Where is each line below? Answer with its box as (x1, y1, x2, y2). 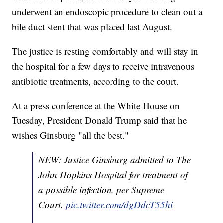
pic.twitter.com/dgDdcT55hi (66, 198, 173, 211)
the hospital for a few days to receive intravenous (12, 60, 195, 73)
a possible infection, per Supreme (38, 183, 165, 196)
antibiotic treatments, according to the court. (12, 75, 179, 88)
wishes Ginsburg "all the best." (12, 129, 129, 142)
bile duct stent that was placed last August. (12, 20, 173, 33)
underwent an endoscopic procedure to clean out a (12, 5, 203, 18)
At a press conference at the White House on (12, 99, 180, 112)
